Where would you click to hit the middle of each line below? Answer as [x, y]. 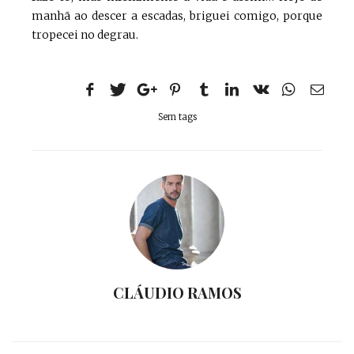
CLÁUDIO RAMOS [177, 293]
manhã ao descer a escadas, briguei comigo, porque [177, 16]
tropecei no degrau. [85, 35]
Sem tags [177, 117]
